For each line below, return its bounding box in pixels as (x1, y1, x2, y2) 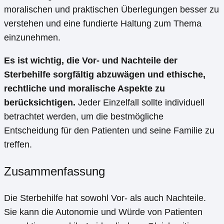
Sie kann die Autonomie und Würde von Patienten (4, 206, 202, 217)
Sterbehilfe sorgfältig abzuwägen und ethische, (4, 69, 205, 79)
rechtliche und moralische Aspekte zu (4, 83, 165, 93)
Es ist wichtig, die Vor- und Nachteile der (4, 55, 177, 65)
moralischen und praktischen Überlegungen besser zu (4, 4, 219, 14)
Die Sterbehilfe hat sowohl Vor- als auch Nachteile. (4, 192, 206, 203)
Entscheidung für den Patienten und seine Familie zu (4, 125, 214, 135)
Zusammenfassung (4, 164, 105, 178)
